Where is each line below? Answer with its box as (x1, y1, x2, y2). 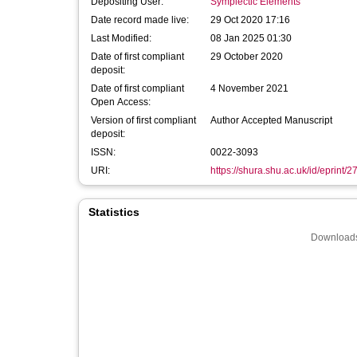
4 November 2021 (210, 83, 288, 94)
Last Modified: (91, 33, 151, 44)
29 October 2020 (210, 51, 283, 62)
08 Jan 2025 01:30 (210, 33, 292, 44)
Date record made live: (91, 14, 189, 25)
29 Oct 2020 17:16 (210, 14, 290, 25)
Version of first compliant (91, 115, 196, 126)
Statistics (88, 206, 139, 218)
